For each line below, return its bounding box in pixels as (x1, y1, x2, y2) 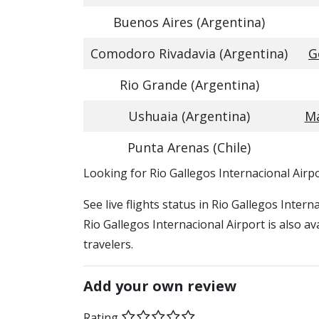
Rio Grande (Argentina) (119, 76, 259, 93)
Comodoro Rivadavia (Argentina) (90, 45, 288, 62)
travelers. (83, 236, 133, 252)
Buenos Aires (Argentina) (113, 14, 265, 31)
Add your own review (83, 276, 236, 296)
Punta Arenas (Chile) (127, 139, 251, 156)
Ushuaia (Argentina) (128, 108, 250, 125)
